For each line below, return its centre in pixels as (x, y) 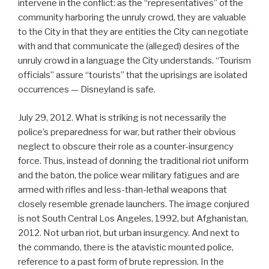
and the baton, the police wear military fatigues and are (129, 175)
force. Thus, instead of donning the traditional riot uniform (133, 161)
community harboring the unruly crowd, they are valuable (132, 18)
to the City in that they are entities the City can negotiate (133, 32)
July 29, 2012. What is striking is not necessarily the (122, 117)
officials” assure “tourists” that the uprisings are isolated (133, 75)
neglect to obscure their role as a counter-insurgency (126, 146)
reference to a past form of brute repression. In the (121, 261)
